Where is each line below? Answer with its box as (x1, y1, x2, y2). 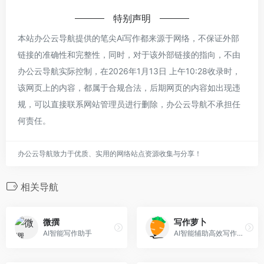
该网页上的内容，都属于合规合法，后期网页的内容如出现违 (18, 82, 240, 93)
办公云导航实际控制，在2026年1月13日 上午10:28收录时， (18, 65, 240, 76)
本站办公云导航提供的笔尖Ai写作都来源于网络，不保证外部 (18, 32, 239, 43)
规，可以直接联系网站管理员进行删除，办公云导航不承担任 (18, 98, 240, 109)
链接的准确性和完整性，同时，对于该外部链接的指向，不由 (18, 49, 240, 60)
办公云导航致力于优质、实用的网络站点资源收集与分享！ (18, 148, 202, 158)
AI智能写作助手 (43, 229, 92, 238)
